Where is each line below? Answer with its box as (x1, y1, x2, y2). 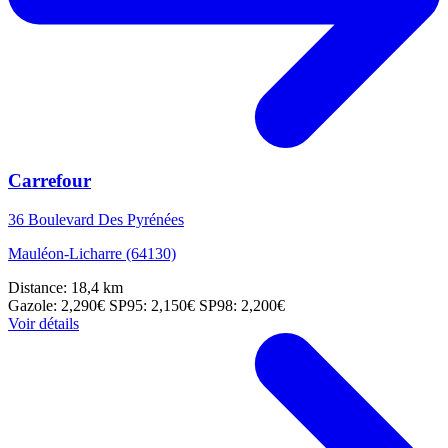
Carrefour (8, 170, 91, 192)
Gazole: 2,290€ (8, 297, 109, 315)
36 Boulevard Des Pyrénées (8, 211, 184, 229)
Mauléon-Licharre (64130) (8, 245, 176, 263)
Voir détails (8, 315, 79, 333)
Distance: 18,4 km (8, 279, 123, 297)
